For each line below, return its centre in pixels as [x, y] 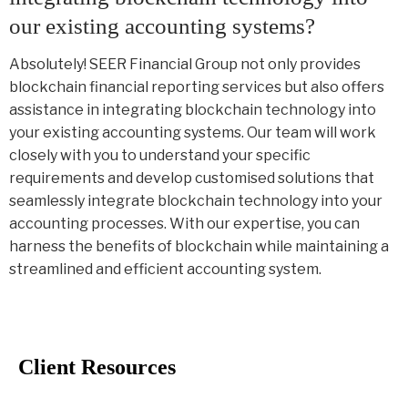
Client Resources [97, 367]
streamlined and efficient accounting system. [165, 270]
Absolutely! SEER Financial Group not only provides [185, 65]
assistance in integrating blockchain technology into [193, 110]
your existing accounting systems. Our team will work [193, 133]
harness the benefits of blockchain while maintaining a [199, 247]
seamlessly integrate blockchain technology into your [196, 201]
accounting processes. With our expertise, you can [184, 224]
